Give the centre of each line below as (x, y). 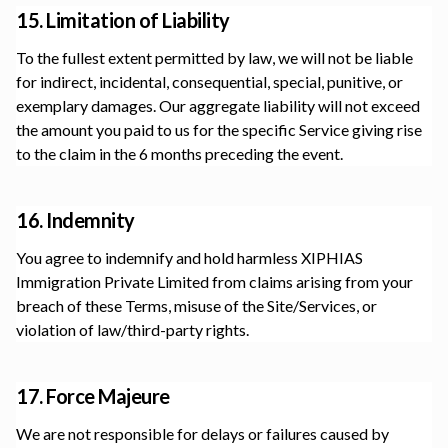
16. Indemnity (75, 220)
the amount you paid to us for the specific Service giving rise (219, 129)
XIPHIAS (332, 257)
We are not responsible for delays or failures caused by (202, 433)
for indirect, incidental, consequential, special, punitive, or (209, 81)
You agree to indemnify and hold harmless (158, 257)
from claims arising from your (311, 281)
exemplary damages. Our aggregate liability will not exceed (218, 105)
